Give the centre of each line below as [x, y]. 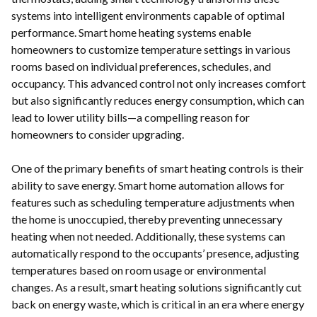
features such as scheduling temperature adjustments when [153, 202]
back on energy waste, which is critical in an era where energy [158, 304]
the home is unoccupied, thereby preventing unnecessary [147, 219]
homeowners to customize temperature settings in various [151, 50]
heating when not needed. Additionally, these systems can [148, 236]
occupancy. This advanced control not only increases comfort [158, 83]
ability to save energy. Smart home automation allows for [148, 185]
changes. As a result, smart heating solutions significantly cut [156, 287]
